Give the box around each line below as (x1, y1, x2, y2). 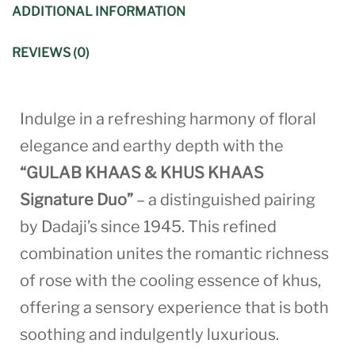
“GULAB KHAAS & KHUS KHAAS (20, 162, 264, 182)
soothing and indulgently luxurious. (20, 324, 279, 344)
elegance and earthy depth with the (20, 136, 284, 155)
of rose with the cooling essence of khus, (20, 270, 321, 290)
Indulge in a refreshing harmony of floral (20, 109, 316, 128)
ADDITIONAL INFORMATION (12, 3, 185, 19)
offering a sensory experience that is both (20, 297, 329, 317)
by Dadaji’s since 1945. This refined (20, 216, 277, 236)
